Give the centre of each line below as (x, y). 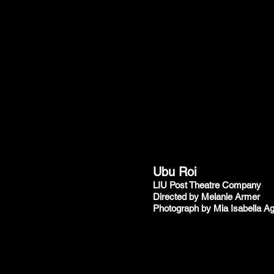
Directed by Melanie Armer (206, 197)
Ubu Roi (175, 172)
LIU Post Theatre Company (207, 185)
